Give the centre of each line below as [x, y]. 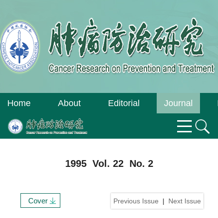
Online [178, 124]
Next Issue [185, 201]
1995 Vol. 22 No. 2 [109, 163]
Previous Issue [136, 201]
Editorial [124, 103]
